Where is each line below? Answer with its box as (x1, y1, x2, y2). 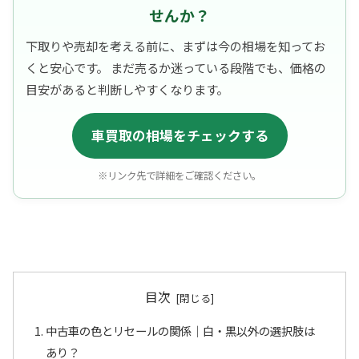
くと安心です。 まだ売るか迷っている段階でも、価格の (26, 58, 326, 76)
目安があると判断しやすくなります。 (26, 79, 228, 98)
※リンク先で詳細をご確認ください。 (98, 167, 261, 183)
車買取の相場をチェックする (91, 125, 268, 145)
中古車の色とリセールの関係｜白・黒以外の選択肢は (46, 322, 316, 340)
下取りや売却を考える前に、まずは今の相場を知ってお (26, 36, 325, 54)
